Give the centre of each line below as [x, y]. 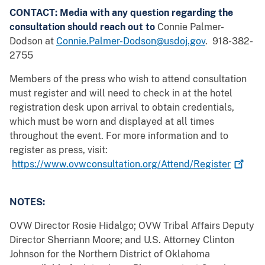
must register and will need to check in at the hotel [121, 93]
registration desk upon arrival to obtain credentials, [122, 108]
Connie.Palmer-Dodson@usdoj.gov [131, 41]
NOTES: [27, 202]
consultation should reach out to [83, 27]
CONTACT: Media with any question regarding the [121, 13]
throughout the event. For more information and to [119, 136]
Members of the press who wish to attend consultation [128, 79]
